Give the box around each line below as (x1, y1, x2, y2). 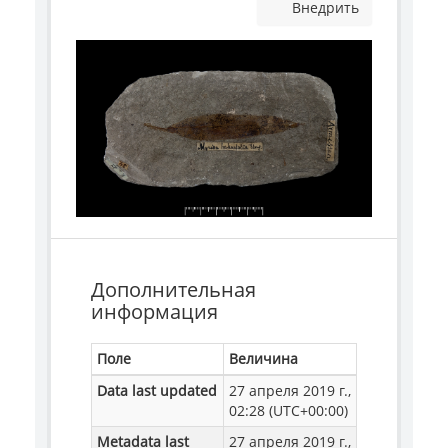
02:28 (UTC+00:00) (229, 400, 348, 420)
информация (91, 297, 218, 325)
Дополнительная (91, 275, 256, 303)
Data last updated (97, 380, 217, 400)
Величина (229, 348, 298, 368)
